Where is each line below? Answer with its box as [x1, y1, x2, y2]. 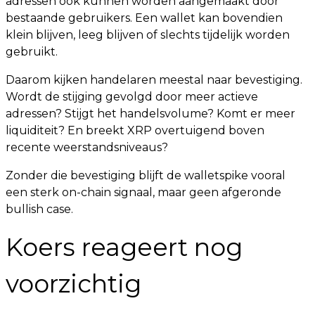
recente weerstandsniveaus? [6, 141, 168, 155]
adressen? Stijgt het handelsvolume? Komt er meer [6, 107, 295, 121]
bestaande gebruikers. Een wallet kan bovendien [6, 11, 283, 25]
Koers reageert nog [6, 232, 243, 263]
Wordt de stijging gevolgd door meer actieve [6, 90, 258, 104]
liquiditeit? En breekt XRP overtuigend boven [6, 124, 264, 138]
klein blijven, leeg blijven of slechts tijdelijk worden [6, 28, 290, 42]
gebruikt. [6, 45, 58, 59]
